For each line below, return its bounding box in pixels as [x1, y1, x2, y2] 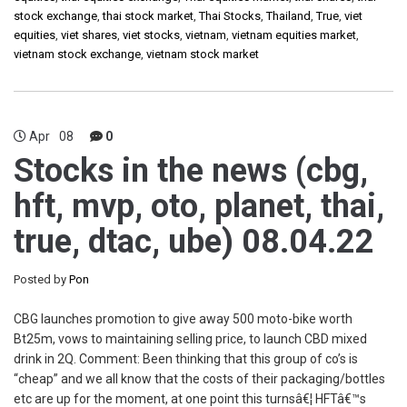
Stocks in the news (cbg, [14, 152, 368, 190]
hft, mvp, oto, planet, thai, [14, 187, 384, 225]
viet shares [61, 28, 117, 42]
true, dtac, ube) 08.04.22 [14, 223, 374, 261]
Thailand [266, 9, 311, 23]
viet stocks [123, 28, 180, 42]
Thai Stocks [199, 9, 261, 23]
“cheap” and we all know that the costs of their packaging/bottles [14, 372, 385, 386]
